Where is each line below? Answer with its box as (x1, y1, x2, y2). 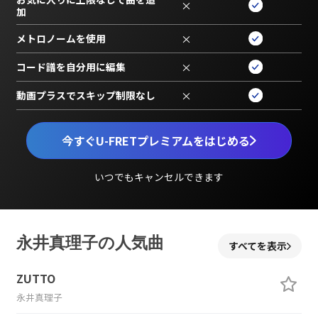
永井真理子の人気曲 (16, 233, 164, 253)
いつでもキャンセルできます (94, 169, 224, 184)
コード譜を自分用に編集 (16, 59, 126, 74)
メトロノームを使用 (16, 31, 106, 45)
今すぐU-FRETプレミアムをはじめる (62, 131, 251, 149)
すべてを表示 (229, 238, 287, 253)
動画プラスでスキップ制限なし (16, 87, 155, 102)
